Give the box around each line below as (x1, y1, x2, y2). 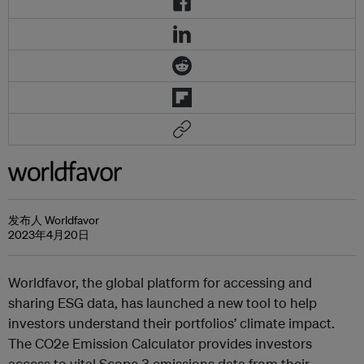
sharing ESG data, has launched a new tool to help (8, 293, 317, 311)
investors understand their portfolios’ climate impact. (8, 314, 335, 331)
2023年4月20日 (8, 227, 89, 242)
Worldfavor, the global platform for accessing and (8, 273, 312, 291)
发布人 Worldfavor (8, 212, 99, 227)
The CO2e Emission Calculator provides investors (8, 334, 312, 352)
